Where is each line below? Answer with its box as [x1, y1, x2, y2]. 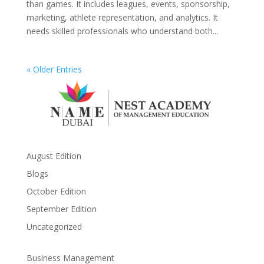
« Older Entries [26, 64, 82, 75]
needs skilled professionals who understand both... [26, 25, 218, 37]
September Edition [26, 203, 97, 215]
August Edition [26, 150, 81, 162]
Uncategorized [26, 221, 82, 233]
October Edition [26, 186, 86, 197]
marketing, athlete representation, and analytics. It [26, 12, 218, 24]
